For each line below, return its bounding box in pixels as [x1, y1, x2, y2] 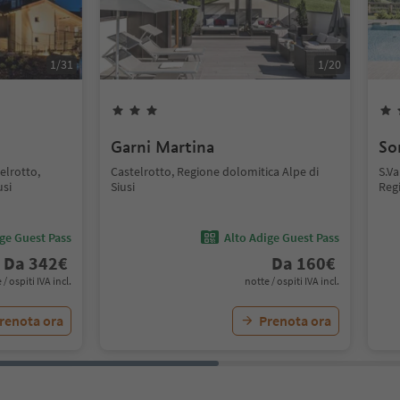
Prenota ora [259, 312, 331, 329]
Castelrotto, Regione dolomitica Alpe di [111, 163, 319, 179]
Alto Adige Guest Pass [224, 229, 339, 246]
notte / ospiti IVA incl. [245, 274, 339, 287]
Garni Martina [111, 137, 214, 157]
